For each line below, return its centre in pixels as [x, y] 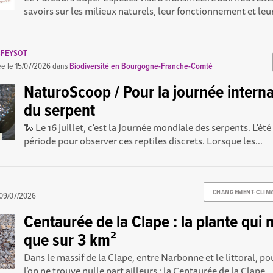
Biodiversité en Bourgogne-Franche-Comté [141, 67]
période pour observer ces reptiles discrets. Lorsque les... [144, 141]
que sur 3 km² [70, 242]
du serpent [60, 112]
